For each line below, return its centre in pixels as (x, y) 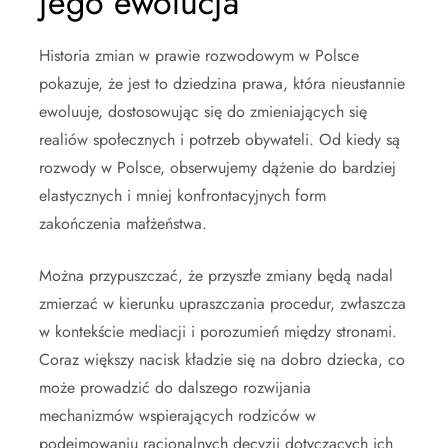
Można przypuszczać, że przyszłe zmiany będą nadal (216, 276)
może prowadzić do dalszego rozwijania (175, 388)
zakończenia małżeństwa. (123, 224)
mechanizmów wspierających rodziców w (177, 416)
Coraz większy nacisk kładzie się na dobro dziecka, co (222, 360)
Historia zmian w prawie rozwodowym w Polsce (199, 56)
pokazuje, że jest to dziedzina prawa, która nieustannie (222, 84)
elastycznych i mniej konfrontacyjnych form (182, 196)
